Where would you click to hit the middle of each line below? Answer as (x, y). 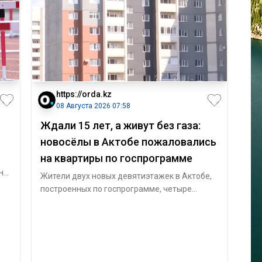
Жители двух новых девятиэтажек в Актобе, (126, 176)
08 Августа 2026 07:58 (93, 106)
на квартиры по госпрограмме (116, 158)
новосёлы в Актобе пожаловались (128, 142)
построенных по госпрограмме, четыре (116, 189)
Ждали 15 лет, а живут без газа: (120, 125)
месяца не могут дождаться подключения (123, 202)
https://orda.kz (84, 94)
